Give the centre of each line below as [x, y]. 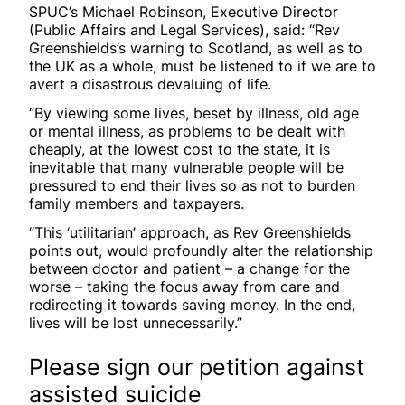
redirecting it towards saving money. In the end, [192, 304]
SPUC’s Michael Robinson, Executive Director [184, 11]
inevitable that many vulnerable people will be [186, 167]
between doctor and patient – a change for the [189, 268]
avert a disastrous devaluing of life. [150, 84]
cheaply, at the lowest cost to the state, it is [179, 149]
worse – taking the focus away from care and [184, 286]
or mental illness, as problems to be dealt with [187, 131]
